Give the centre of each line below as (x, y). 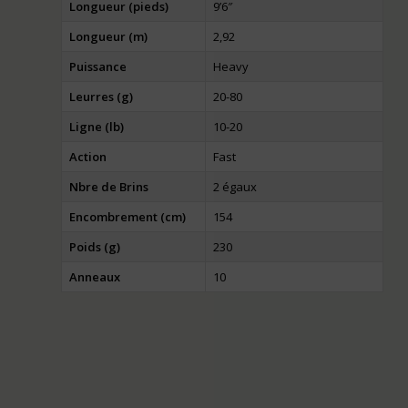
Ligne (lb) (97, 127)
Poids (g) (95, 247)
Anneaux (95, 277)
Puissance (98, 67)
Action (88, 157)
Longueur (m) (108, 37)
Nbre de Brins (109, 187)
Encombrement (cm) (127, 217)
